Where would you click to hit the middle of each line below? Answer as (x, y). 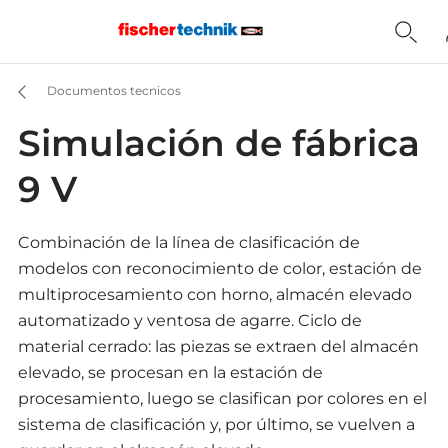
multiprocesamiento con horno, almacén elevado (215, 294)
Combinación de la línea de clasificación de (189, 242)
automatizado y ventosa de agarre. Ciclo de (190, 320)
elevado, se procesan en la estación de (170, 372)
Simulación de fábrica (219, 143)
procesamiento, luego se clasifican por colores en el (222, 398)
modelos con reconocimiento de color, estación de (220, 268)
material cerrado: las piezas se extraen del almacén (218, 346)
